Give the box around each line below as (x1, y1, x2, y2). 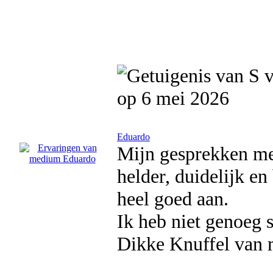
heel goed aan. (117, 188, 229, 210)
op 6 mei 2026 (117, 87, 229, 109)
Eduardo (117, 132, 150, 142)
